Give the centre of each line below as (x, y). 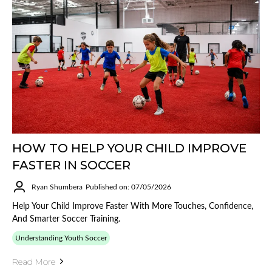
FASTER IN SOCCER (71, 165)
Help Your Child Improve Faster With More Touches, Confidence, (133, 206)
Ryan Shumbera (57, 187)
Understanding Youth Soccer (61, 238)
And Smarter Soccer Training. (66, 219)
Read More (34, 261)
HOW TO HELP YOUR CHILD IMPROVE (129, 148)
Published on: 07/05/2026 (128, 187)
